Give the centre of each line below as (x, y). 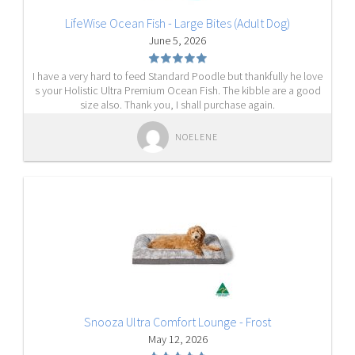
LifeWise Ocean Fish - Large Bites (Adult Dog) (177, 23)
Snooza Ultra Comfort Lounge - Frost (177, 322)
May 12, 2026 (177, 339)
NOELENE (197, 137)
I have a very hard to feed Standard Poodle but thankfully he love (177, 76)
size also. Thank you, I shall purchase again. (177, 105)
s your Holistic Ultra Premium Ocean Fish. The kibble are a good (177, 90)
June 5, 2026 (177, 40)
